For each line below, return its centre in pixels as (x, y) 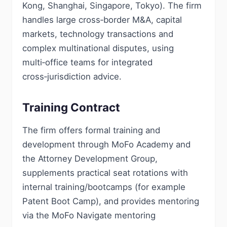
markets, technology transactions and (98, 34)
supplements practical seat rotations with (105, 173)
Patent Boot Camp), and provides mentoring (111, 201)
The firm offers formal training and (91, 130)
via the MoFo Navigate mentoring (89, 215)
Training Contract (71, 107)
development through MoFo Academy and (106, 144)
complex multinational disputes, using (98, 48)
